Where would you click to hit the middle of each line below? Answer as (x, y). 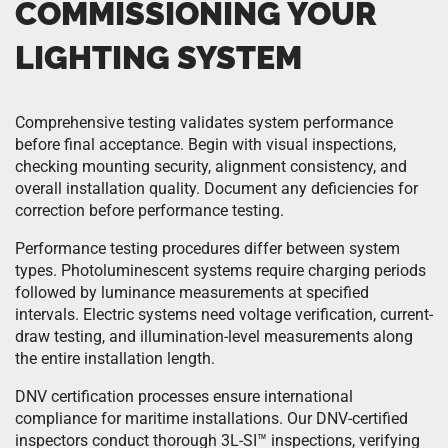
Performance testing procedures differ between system (207, 248)
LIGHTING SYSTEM (158, 57)
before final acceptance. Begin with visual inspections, (205, 144)
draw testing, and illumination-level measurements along (214, 336)
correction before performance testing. (149, 210)
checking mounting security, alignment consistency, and (211, 166)
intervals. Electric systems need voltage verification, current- (224, 314)
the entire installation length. (115, 358)
